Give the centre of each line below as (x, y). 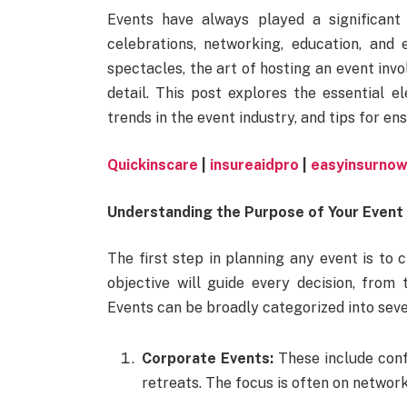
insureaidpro (254, 164)
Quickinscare (152, 164)
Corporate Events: (207, 358)
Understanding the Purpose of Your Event (255, 212)
